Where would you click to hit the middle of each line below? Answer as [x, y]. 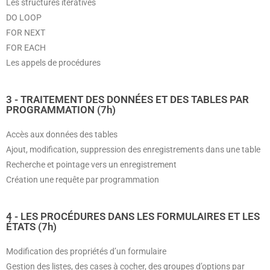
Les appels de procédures [53, 63]
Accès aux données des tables [62, 134]
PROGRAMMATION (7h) [61, 110]
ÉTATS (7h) [31, 227]
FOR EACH [26, 48]
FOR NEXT [26, 33]
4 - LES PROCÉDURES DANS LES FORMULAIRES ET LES [133, 216]
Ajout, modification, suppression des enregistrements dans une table [133, 149]
